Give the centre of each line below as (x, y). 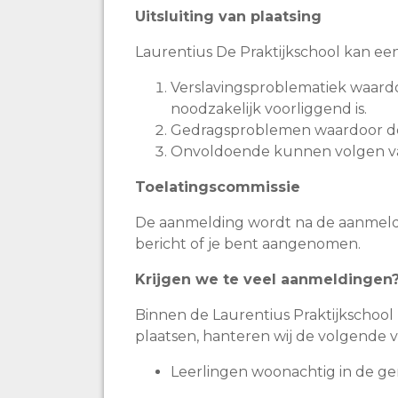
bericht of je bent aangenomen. (251, 244)
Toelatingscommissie (220, 187)
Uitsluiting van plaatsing (228, 16)
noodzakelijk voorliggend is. (271, 109)
